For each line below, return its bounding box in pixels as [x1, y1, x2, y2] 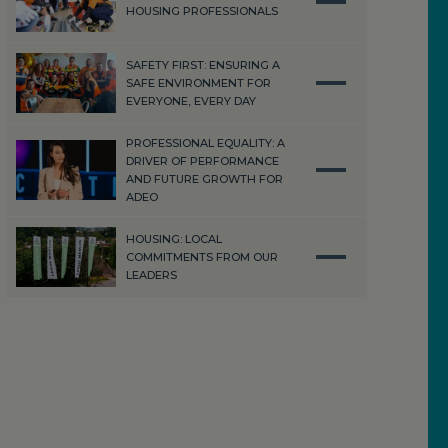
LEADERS [126, 268, 177, 282]
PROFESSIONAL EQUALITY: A [126, 136, 285, 150]
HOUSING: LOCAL [126, 232, 222, 246]
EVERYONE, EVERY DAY [126, 94, 256, 108]
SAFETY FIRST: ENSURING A [126, 58, 280, 72]
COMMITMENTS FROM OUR [126, 250, 278, 264]
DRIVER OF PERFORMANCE [126, 154, 279, 168]
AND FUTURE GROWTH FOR [126, 172, 283, 186]
